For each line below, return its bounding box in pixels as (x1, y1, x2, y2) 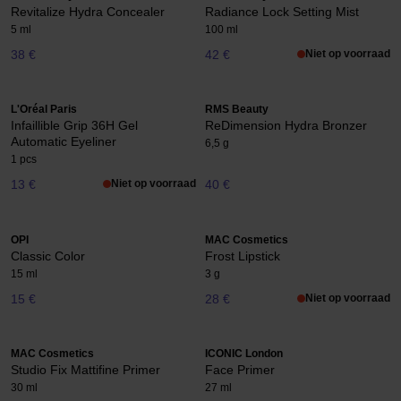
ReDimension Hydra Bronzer (205, 118, 367, 133)
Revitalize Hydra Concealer (11, 4, 165, 19)
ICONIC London (205, 347, 283, 361)
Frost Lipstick (205, 248, 280, 263)
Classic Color (11, 248, 85, 263)
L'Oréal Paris (11, 103, 77, 116)
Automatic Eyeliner (11, 134, 116, 149)
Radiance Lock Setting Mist (205, 4, 359, 19)
